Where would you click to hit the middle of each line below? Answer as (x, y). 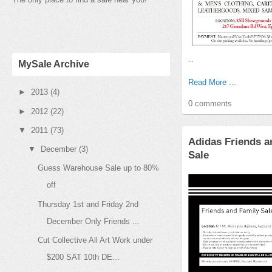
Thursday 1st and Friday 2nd (88, 204)
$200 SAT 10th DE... (83, 257)
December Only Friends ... (93, 221)
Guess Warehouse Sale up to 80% (99, 168)
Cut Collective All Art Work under (95, 240)
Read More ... (212, 82)
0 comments (210, 103)
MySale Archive (54, 64)
